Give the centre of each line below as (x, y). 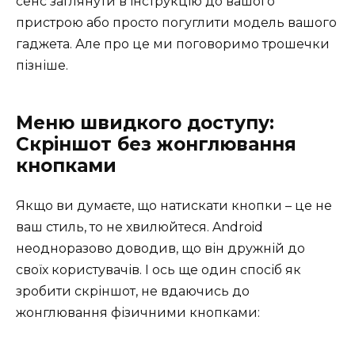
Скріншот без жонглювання (156, 145)
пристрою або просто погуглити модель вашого (176, 23)
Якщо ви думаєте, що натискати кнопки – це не (174, 206)
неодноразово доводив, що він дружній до (160, 249)
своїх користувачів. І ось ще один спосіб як (158, 270)
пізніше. (42, 66)
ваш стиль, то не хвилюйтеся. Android (139, 227)
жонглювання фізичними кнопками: (138, 313)
